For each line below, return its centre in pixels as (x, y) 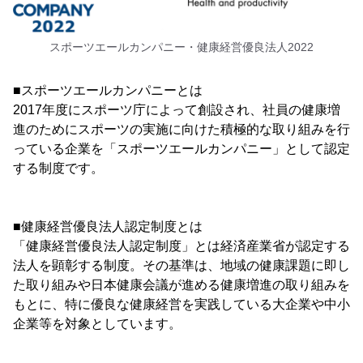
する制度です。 (58, 168)
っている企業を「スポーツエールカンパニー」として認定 (181, 148)
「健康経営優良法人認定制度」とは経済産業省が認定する (181, 246)
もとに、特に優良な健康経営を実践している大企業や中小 (181, 304)
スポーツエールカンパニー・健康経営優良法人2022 (181, 47)
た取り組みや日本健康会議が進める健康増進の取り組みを (181, 284)
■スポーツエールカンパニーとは (108, 90)
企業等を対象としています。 (97, 323)
